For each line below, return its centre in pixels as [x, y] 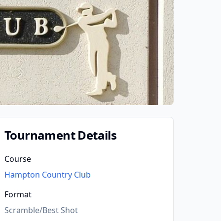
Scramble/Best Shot [41, 210]
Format [18, 194]
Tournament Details [61, 135]
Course [18, 159]
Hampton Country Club [48, 175]
